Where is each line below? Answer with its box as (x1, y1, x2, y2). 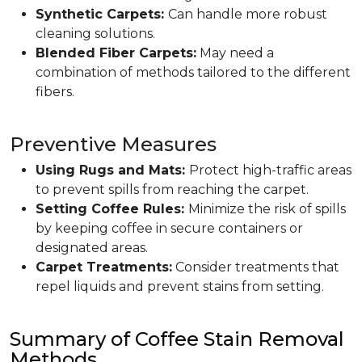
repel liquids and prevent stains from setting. (36, 279, 324, 294)
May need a (196, 45, 274, 61)
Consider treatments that (172, 259, 339, 275)
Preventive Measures (10, 133, 217, 156)
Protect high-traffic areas (189, 162, 351, 178)
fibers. (36, 84, 74, 99)
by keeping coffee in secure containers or (36, 221, 303, 236)
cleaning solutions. (36, 26, 155, 41)
